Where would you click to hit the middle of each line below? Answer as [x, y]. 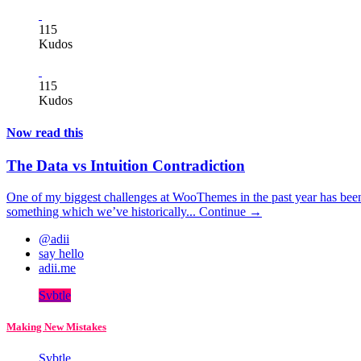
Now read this [45, 132]
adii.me [57, 268]
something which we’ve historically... [103, 211]
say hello [61, 253]
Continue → [230, 211]
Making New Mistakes [56, 326]
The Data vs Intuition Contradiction [126, 165]
